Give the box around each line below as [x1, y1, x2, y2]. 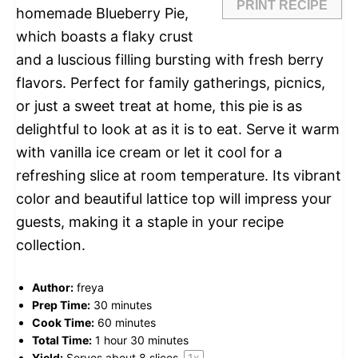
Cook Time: [32, 316, 94, 330]
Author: [32, 280, 74, 295]
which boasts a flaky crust [16, 28, 193, 46]
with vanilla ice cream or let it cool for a [16, 144, 282, 161]
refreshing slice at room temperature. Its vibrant [16, 167, 341, 185]
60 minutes [97, 316, 156, 330]
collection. [16, 237, 86, 254]
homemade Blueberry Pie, [16, 5, 189, 22]
